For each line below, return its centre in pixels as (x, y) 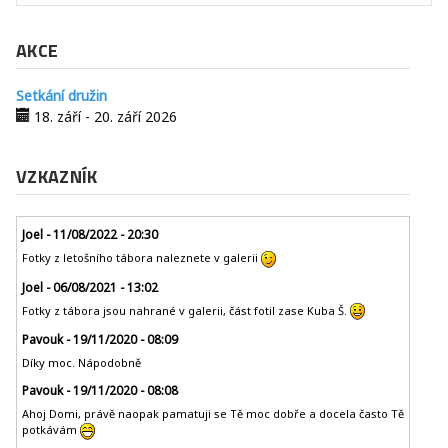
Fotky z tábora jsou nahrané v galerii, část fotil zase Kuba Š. (186, 310)
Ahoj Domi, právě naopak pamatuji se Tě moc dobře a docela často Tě (213, 414)
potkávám (51, 430)
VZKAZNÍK (57, 176)
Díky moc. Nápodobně (81, 363)
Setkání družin (62, 95)
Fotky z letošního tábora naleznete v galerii (141, 258)
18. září (57, 116)
